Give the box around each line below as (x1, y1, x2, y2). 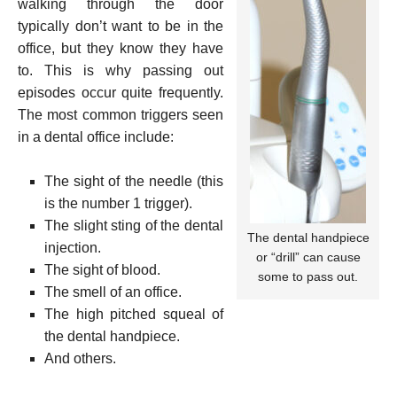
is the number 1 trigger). (44, 195, 192, 211)
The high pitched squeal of (44, 306, 223, 322)
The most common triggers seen (18, 106, 223, 122)
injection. (44, 239, 101, 255)
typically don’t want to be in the (18, 18, 223, 34)
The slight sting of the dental (44, 217, 223, 233)
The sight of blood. (44, 261, 160, 277)
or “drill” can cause (255, 249, 361, 264)
